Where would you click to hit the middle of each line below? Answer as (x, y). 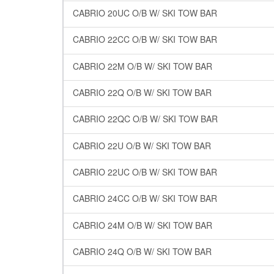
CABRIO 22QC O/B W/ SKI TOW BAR (145, 119)
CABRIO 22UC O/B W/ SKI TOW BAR (145, 172)
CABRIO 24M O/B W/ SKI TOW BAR (143, 225)
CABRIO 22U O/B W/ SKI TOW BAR (142, 145)
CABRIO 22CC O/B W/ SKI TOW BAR (145, 39)
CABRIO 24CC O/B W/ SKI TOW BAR (145, 198)
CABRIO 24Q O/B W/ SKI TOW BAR (142, 251)
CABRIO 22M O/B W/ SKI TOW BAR (143, 66)
